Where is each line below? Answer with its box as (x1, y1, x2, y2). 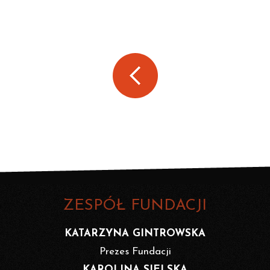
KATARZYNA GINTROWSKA (64, 228, 206, 239)
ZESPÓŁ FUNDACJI (63, 198, 207, 214)
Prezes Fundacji (99, 246, 171, 257)
